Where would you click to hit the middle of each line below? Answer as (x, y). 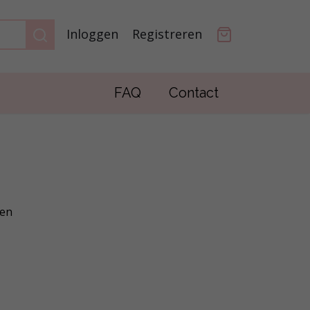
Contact (194, 93)
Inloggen (92, 34)
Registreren (167, 34)
